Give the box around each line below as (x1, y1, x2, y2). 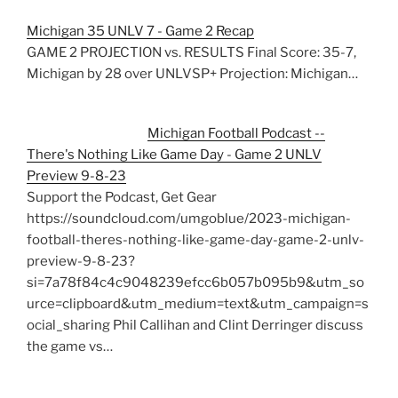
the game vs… (27, 338, 113, 354)
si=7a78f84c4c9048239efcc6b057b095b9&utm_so (27, 274, 364, 291)
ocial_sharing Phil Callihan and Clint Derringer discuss (27, 316, 363, 333)
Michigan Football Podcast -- (147, 124, 325, 141)
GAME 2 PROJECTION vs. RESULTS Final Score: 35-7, (27, 44, 356, 61)
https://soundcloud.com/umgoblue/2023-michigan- (27, 210, 351, 227)
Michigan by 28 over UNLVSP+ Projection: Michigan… (27, 66, 358, 83)
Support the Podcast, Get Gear (27, 188, 217, 205)
